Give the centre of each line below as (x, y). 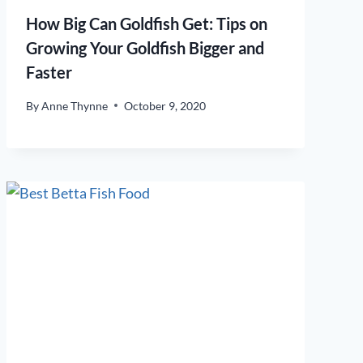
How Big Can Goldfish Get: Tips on (147, 24)
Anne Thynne (75, 105)
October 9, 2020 (165, 105)
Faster (49, 73)
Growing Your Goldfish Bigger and (145, 48)
